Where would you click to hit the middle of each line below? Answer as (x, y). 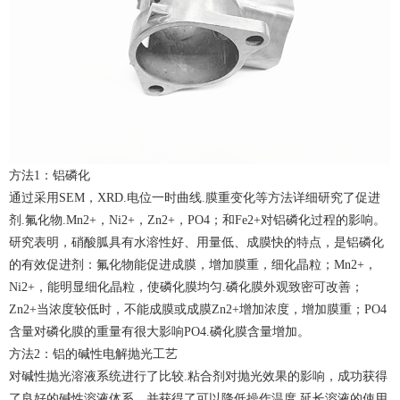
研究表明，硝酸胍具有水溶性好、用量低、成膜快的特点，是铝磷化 (196, 242)
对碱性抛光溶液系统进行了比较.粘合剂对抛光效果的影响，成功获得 (198, 376)
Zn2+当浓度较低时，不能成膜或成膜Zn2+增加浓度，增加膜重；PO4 (198, 309)
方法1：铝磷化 (50, 175)
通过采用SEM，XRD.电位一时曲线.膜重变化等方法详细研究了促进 (195, 197)
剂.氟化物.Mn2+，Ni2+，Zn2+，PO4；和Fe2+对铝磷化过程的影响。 (197, 220)
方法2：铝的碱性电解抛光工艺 (93, 354)
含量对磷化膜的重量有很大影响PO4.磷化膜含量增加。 (159, 331)
